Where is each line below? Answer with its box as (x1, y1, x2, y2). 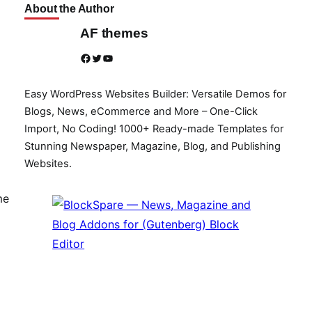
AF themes (80, 26, 148, 41)
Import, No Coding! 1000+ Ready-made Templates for (24, 122, 284, 135)
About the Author (24, 2, 114, 15)
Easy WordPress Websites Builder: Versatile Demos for (24, 87, 287, 100)
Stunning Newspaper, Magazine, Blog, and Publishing (24, 139, 281, 153)
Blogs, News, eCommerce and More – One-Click (24, 104, 258, 118)
